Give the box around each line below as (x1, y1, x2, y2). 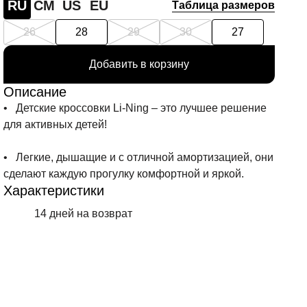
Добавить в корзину (89, 58, 189, 71)
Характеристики (3, 182, 104, 198)
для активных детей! (3, 118, 107, 130)
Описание (3, 84, 66, 99)
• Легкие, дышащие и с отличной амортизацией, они (3, 151, 273, 163)
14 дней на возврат (34, 208, 132, 220)
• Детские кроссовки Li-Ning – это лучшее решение (3, 101, 267, 114)
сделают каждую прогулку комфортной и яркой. (3, 167, 244, 180)
